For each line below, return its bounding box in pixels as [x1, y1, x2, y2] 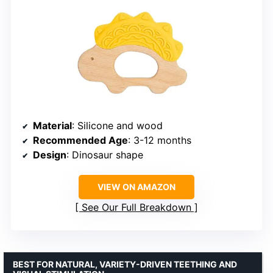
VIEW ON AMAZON [97, 181, 175, 192]
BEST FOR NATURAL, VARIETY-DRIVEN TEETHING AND [13, 258, 237, 269]
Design [33, 148, 66, 161]
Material [33, 119, 72, 132]
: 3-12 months [128, 133, 191, 146]
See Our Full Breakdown [82, 200, 191, 213]
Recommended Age [33, 133, 128, 146]
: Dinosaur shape [66, 148, 143, 161]
